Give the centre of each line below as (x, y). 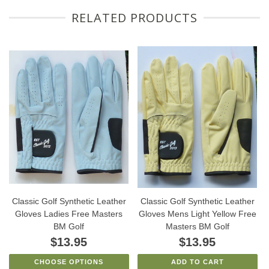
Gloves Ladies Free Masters (69, 213)
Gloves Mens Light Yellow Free (197, 213)
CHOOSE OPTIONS (69, 261)
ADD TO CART (197, 261)
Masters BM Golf (197, 226)
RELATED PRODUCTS (134, 18)
